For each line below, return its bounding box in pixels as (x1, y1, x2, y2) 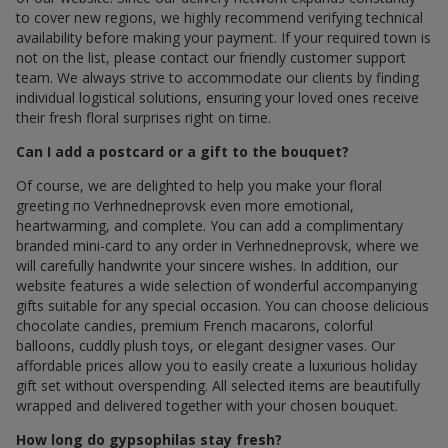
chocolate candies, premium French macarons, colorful (16, 316, 373, 336)
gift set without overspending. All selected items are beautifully (16, 376, 420, 396)
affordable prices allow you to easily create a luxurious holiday (16, 356, 417, 376)
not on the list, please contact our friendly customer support (16, 48, 406, 68)
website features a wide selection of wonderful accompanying (16, 276, 417, 296)
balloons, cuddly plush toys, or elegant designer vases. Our (16, 336, 395, 356)
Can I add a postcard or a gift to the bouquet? (16, 142, 349, 162)
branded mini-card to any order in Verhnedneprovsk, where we (16, 236, 419, 256)
